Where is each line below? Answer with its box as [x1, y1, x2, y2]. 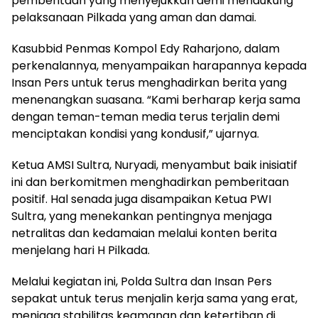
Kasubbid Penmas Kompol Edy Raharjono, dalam [11, 40, 280, 57]
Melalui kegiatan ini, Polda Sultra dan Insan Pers [11, 273, 272, 290]
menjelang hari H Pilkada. [11, 241, 150, 258]
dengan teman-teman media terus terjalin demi [11, 108, 280, 125]
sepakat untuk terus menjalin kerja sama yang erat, [11, 290, 297, 307]
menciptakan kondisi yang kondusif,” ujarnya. [11, 125, 259, 142]
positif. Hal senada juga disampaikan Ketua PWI [11, 190, 271, 207]
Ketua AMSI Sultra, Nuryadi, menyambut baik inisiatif [11, 156, 297, 173]
